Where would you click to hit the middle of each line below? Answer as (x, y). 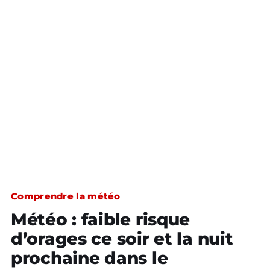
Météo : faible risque (101, 219)
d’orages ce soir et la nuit (122, 239)
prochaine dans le (89, 258)
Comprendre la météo (66, 196)
